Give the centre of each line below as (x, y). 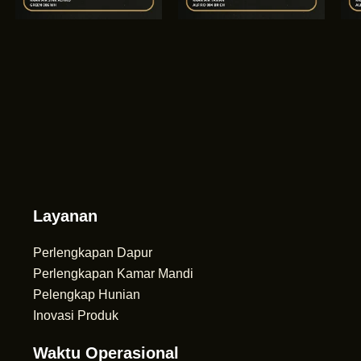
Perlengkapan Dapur (92, 253)
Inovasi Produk (75, 315)
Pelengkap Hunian (86, 295)
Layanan (65, 216)
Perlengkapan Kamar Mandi (113, 274)
